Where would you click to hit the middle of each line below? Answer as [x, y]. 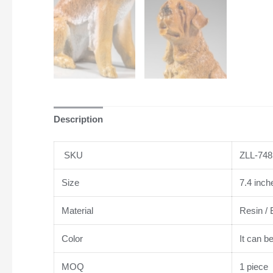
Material [76, 210]
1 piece [252, 266]
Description [78, 119]
